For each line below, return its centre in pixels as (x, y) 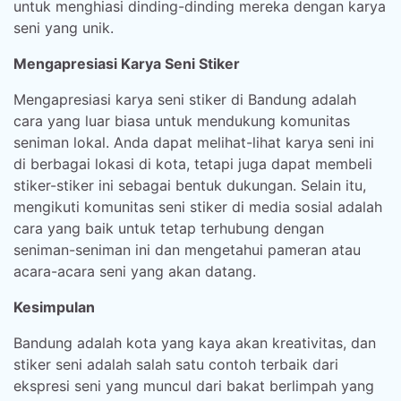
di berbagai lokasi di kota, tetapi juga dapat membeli (193, 164)
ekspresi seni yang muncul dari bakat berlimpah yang (194, 386)
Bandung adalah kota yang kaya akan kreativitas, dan (195, 343)
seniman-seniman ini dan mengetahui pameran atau (187, 250)
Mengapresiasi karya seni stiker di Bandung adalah (185, 99)
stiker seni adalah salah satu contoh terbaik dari (176, 364)
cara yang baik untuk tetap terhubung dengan (169, 228)
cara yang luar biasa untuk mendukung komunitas (182, 121)
